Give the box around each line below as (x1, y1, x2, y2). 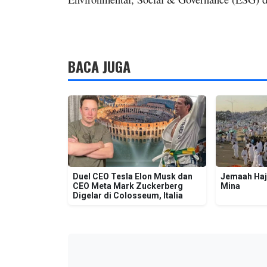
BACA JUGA (68, 55, 131, 77)
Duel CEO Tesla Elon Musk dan (73, 171, 193, 181)
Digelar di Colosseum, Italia (73, 190, 183, 200)
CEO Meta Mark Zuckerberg (73, 181, 183, 191)
